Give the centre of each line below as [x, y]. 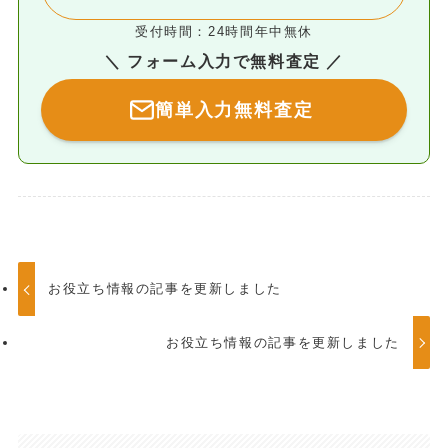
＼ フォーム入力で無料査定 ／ [224, 60]
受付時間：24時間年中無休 [224, 31]
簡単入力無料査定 [234, 109]
